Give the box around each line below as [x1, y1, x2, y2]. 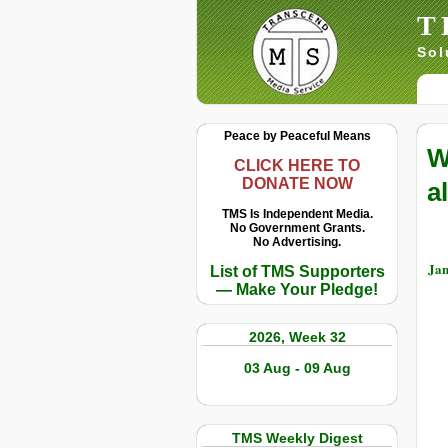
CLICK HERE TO [234, 157, 360, 174]
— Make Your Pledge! [216, 281, 378, 298]
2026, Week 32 [248, 329, 346, 345]
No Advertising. [253, 235, 341, 249]
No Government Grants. [229, 221, 365, 235]
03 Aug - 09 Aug [243, 360, 351, 376]
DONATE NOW [241, 175, 353, 192]
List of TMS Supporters [209, 263, 385, 280]
